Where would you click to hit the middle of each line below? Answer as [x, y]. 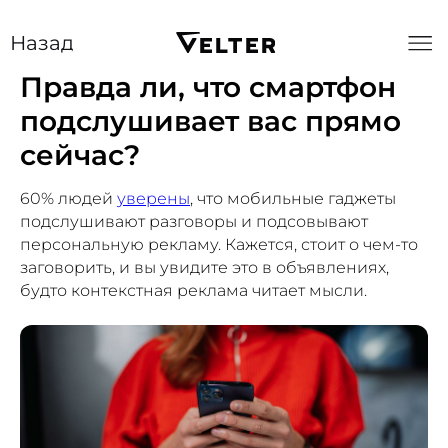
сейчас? [80, 155]
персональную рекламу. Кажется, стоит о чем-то [219, 244]
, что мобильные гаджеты [293, 198]
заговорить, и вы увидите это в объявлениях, [204, 267]
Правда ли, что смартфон [208, 87]
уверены [153, 198]
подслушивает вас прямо [210, 121]
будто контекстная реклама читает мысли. [193, 290]
